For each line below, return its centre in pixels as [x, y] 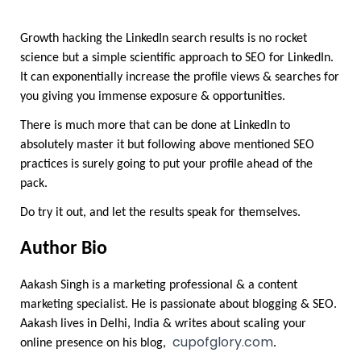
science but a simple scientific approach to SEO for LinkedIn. [177, 58]
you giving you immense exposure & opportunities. [153, 97]
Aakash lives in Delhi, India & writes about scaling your [163, 324]
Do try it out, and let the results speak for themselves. [160, 213]
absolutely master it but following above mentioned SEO [167, 145]
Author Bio [64, 249]
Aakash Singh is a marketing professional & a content [159, 286]
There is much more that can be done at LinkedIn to [155, 126]
